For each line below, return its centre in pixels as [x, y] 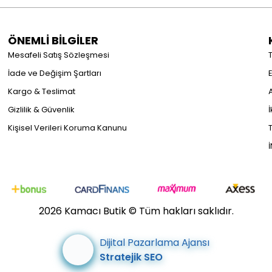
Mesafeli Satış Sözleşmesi [59, 55]
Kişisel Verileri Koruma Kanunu [67, 128]
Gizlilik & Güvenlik [41, 110]
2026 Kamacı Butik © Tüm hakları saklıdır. [136, 211]
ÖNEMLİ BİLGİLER [53, 40]
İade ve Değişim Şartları [55, 73]
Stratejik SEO [131, 257]
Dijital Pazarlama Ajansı [155, 242]
